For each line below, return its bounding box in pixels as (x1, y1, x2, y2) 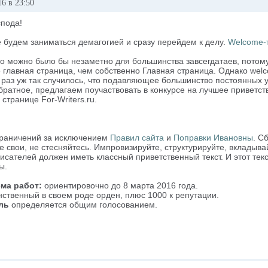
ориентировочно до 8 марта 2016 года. (42, 181, 198, 190)
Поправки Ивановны (173, 133, 253, 142)
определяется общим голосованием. (9, 200, 157, 209)
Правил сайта (110, 133, 164, 142)
